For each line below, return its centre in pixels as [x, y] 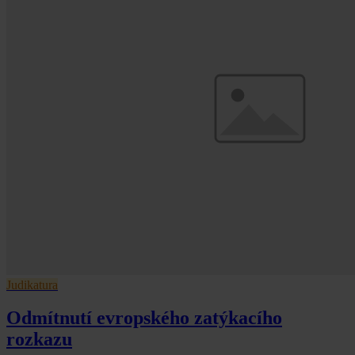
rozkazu [39, 340]
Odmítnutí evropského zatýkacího [144, 318]
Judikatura [32, 284]
